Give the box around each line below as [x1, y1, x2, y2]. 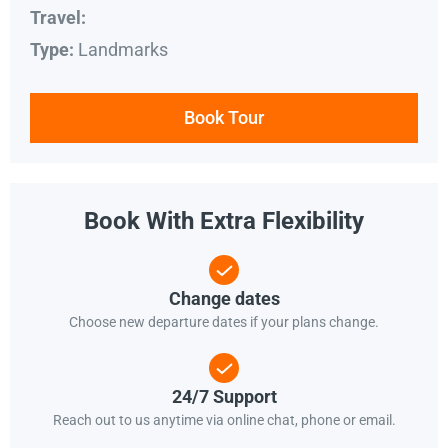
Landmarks [78, 38, 168, 60]
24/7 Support [171, 386, 277, 408]
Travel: [30, 7, 86, 29]
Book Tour [184, 107, 264, 129]
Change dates [168, 288, 280, 310]
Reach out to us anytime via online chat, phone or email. [52, 412, 396, 429]
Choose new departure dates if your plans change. [69, 314, 379, 331]
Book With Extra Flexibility [84, 207, 364, 236]
